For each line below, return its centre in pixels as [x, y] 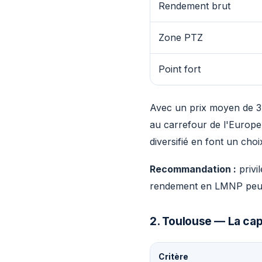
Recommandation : [193, 169]
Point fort [180, 69]
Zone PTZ [181, 37]
